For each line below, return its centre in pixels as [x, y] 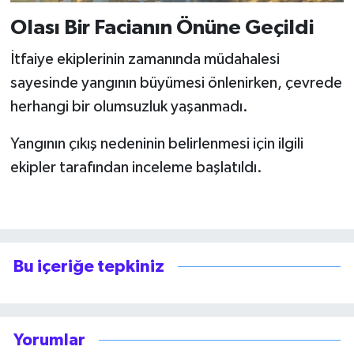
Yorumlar [49, 341]
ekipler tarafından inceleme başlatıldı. [136, 167]
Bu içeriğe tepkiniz [89, 267]
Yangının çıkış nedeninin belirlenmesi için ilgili [156, 143]
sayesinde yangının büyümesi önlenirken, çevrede [176, 83]
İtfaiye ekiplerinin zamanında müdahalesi [145, 59]
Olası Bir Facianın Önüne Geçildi [162, 28]
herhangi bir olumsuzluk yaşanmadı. [129, 106]
